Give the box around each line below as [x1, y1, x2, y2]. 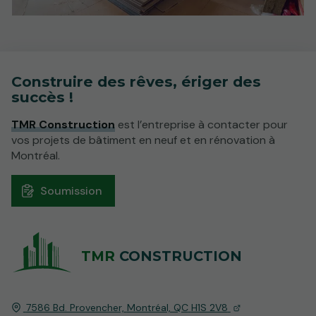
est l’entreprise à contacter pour [115, 116, 288, 132]
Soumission [40, 183, 102, 198]
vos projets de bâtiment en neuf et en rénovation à [11, 132, 275, 147]
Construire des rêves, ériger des [11, 72, 261, 90]
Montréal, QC [126, 300, 188, 314]
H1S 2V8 [190, 300, 228, 314]
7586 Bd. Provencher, [25, 300, 124, 314]
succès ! [11, 87, 73, 106]
